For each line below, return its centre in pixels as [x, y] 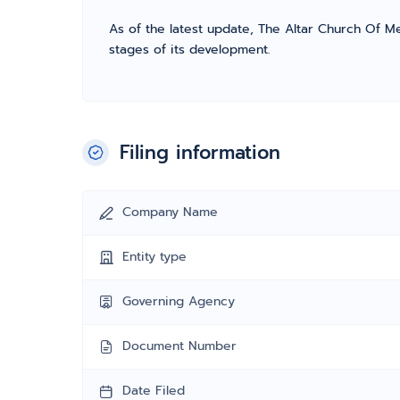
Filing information [200, 153]
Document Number [179, 346]
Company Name [170, 212]
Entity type [154, 257]
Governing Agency [179, 301]
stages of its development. [190, 50]
